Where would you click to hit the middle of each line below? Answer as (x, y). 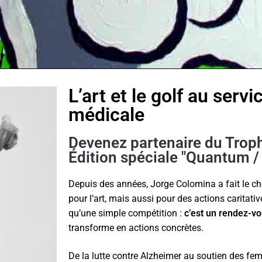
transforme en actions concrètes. (136, 228)
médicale (107, 115)
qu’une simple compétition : (127, 213)
